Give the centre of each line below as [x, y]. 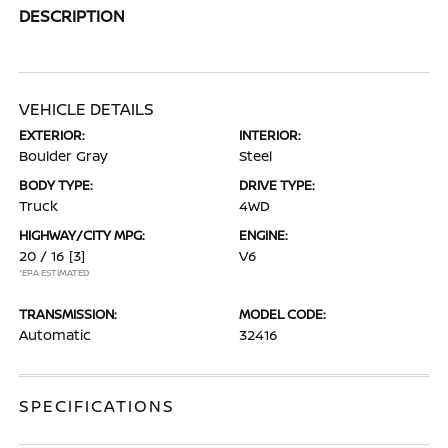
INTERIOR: [270, 135]
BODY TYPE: [56, 185]
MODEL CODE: [282, 314]
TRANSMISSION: [68, 314]
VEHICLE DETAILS [87, 109]
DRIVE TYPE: [277, 185]
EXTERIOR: [52, 135]
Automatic [55, 334]
